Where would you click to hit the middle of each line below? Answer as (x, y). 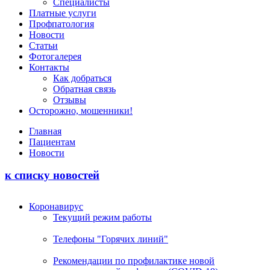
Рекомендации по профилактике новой (134, 260)
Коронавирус (56, 206)
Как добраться (82, 78)
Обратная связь (84, 89)
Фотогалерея (55, 56)
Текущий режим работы (102, 217)
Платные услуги (63, 13)
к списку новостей (52, 175)
